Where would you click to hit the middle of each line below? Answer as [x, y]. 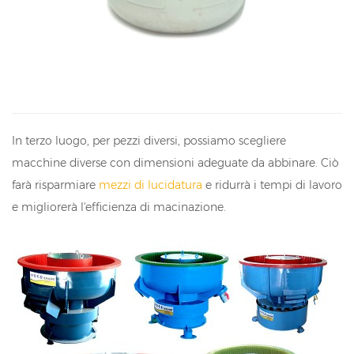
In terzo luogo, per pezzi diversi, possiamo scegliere [149, 141]
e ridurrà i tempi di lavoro [272, 185]
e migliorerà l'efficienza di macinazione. [119, 207]
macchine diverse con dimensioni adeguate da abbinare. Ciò [175, 163]
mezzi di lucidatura [151, 185]
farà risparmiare [55, 185]
